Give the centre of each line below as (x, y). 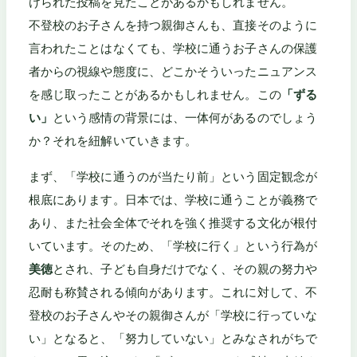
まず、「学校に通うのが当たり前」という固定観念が (173, 176)
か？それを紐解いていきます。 (113, 141)
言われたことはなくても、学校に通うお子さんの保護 (173, 49)
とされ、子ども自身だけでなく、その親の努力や (185, 269)
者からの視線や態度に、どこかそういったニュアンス (173, 72)
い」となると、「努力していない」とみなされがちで (173, 338)
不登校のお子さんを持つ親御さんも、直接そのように (173, 25)
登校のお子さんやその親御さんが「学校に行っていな (173, 315)
